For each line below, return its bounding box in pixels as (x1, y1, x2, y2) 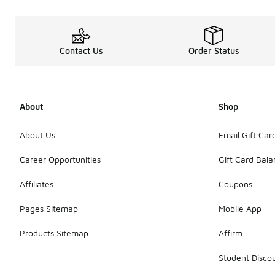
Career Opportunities (20, 154, 101, 165)
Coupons (219, 179, 252, 190)
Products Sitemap (20, 228, 88, 239)
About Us (20, 130, 55, 141)
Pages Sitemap (20, 203, 78, 214)
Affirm (219, 228, 242, 239)
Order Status (188, 45, 239, 56)
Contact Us (59, 45, 103, 56)
